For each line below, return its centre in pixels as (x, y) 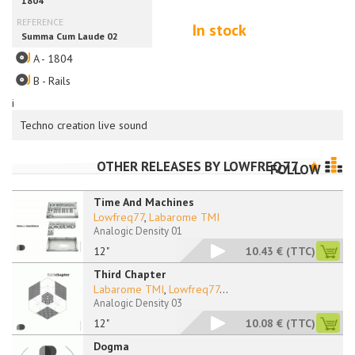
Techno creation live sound (84, 125)
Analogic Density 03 (138, 303)
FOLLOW (296, 170)
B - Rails (52, 81)
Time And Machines (144, 202)
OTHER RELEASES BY (160, 166)
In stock (219, 30)
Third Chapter (130, 274)
